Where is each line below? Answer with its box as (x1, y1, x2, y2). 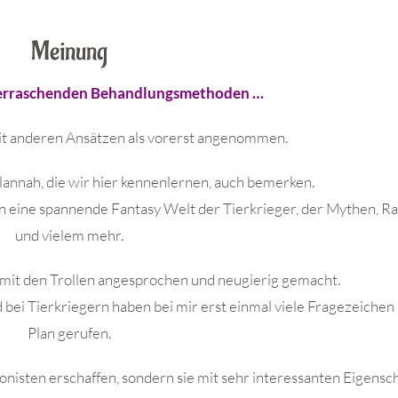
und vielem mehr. (14, 226, 123, 244)
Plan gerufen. (27, 323, 111, 342)
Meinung (30, 36, 107, 68)
